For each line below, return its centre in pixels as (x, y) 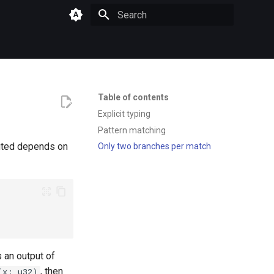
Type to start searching (158, 36)
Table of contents (133, 97)
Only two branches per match (154, 146)
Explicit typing (124, 113)
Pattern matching (132, 130)
